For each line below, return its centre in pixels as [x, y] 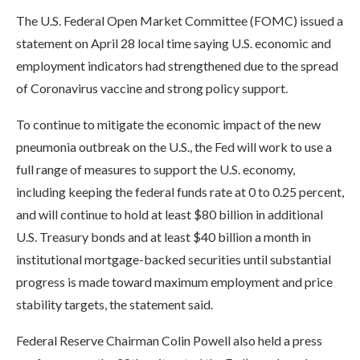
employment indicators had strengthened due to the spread [177, 65]
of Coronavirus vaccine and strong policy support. [152, 88]
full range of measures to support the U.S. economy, [155, 169]
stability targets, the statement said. [115, 304]
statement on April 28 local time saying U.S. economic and [174, 43]
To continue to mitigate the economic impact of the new [168, 124]
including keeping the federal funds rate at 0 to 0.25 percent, [180, 192]
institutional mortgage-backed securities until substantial [174, 259]
